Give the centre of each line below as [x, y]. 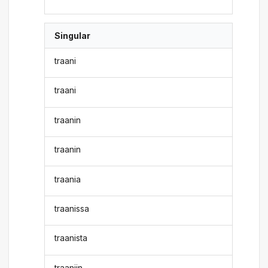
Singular [73, 35]
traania [68, 179]
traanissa [72, 208]
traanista [71, 238]
